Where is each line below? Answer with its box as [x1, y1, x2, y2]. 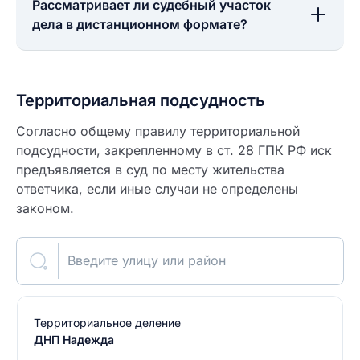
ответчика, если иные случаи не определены [16, 181, 298, 197]
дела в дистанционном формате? [32, 16, 247, 32]
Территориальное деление [34, 316, 181, 329]
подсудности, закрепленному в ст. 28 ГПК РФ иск [16, 142, 332, 158]
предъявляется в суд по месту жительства [16, 162, 284, 178]
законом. [16, 200, 74, 216]
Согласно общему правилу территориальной [16, 123, 300, 139]
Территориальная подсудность [16, 91, 265, 110]
